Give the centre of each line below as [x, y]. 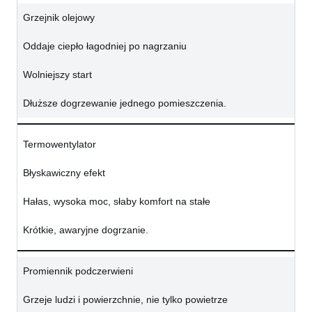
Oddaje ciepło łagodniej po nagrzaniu [105, 46]
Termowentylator [60, 145]
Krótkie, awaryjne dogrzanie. [86, 230]
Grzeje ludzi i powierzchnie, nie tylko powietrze [125, 300]
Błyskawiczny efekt [64, 173]
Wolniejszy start [57, 75]
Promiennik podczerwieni [78, 271]
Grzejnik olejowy [59, 18]
